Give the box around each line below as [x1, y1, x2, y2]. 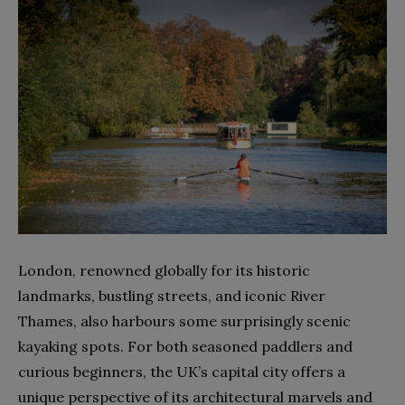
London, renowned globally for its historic [18, 260, 310, 279]
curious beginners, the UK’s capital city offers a [18, 362, 345, 381]
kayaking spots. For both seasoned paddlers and [18, 336, 353, 355]
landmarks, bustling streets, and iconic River [18, 286, 325, 305]
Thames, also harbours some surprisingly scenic [18, 311, 351, 330]
